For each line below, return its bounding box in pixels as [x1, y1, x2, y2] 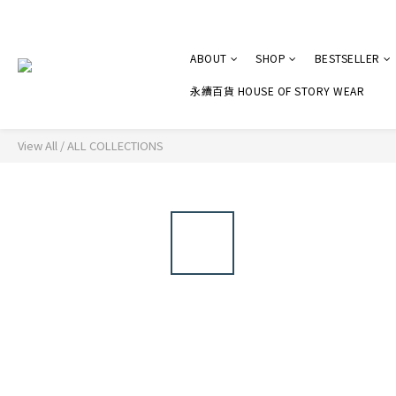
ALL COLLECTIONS [67, 137, 164, 154]
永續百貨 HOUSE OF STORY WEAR [190, 83, 364, 98]
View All [18, 137, 57, 154]
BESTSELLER [314, 50, 380, 65]
